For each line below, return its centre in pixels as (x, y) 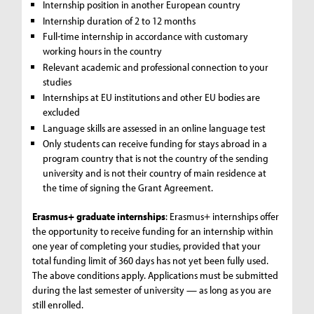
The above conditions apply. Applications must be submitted (156, 275)
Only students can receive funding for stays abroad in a (155, 144)
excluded (62, 112)
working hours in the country (103, 51)
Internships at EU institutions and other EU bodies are (152, 97)
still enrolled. (58, 305)
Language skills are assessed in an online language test (155, 128)
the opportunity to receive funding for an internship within (153, 231)
